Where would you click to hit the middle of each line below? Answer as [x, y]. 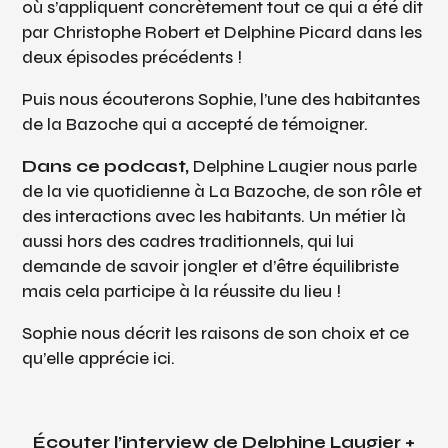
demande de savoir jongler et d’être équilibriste [211, 266]
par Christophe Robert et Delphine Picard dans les [222, 32]
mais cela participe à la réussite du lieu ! [182, 291]
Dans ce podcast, [108, 166]
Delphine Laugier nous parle [305, 166]
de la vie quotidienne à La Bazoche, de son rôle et [222, 191]
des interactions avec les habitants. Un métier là [214, 216]
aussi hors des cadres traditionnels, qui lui [188, 241]
